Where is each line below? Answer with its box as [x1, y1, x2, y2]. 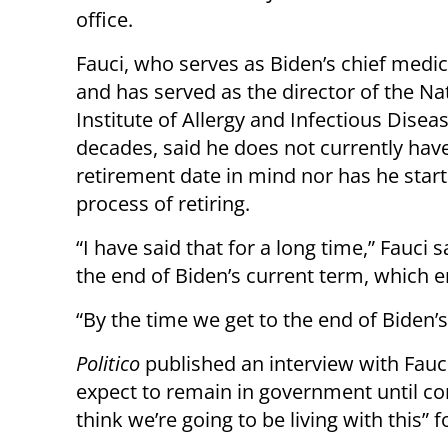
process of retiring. [76, 190, 250, 218]
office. [76, 6, 133, 34]
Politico [76, 350, 140, 378]
